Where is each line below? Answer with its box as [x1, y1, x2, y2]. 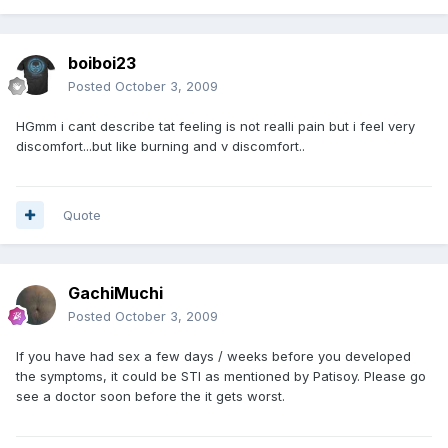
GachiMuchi [68, 282, 163, 303]
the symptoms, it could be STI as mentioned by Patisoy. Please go [16, 367, 426, 384]
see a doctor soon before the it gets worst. [16, 387, 285, 404]
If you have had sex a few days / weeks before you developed [16, 347, 411, 364]
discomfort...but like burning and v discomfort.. [16, 137, 305, 154]
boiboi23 [68, 52, 136, 73]
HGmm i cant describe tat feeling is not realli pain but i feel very [16, 117, 415, 134]
